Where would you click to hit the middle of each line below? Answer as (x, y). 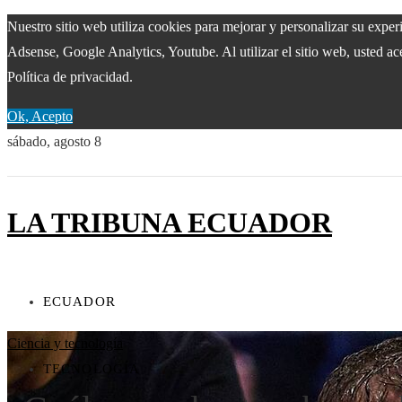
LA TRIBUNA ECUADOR (170, 223)
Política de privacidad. (70, 77)
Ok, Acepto (40, 116)
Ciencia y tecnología (65, 343)
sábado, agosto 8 (54, 141)
